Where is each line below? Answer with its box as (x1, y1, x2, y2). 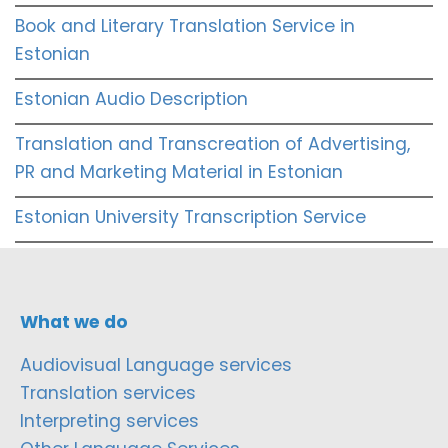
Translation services (20, 380, 196, 405)
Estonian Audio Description (15, 86, 248, 111)
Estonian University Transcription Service (15, 204, 366, 229)
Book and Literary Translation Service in (15, 13, 355, 38)
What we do (20, 309, 128, 334)
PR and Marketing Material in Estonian (15, 159, 343, 184)
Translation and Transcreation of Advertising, (15, 131, 410, 156)
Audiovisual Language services (20, 352, 292, 377)
